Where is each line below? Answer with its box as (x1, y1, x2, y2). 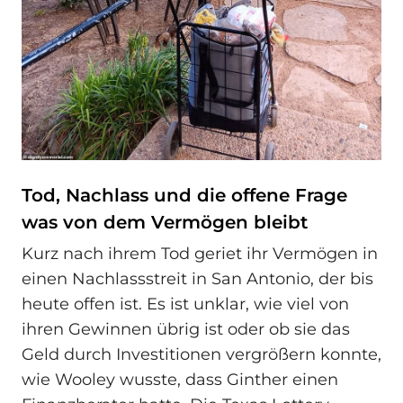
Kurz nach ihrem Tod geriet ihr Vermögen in (22, 244, 378, 264)
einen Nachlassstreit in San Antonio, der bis (22, 269, 373, 290)
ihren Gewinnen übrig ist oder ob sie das (22, 319, 350, 340)
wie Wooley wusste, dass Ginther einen (22, 370, 338, 390)
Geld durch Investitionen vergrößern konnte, (22, 345, 381, 365)
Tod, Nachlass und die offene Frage (22, 184, 347, 206)
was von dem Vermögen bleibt (22, 210, 308, 233)
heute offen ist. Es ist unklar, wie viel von (22, 294, 349, 315)
